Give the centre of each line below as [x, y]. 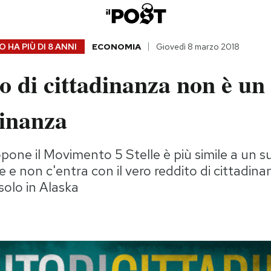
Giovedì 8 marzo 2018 [198, 47]
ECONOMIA [116, 47]
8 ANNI [62, 47]
